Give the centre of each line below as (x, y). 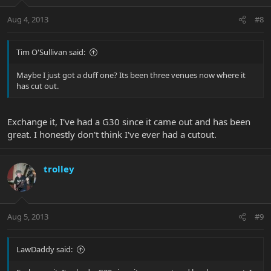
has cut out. (38, 86)
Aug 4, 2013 (28, 20)
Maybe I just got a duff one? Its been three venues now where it (131, 75)
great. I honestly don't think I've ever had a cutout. (112, 134)
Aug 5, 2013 (28, 217)
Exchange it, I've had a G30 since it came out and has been (129, 121)
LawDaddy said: (44, 250)
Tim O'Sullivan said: (51, 52)
